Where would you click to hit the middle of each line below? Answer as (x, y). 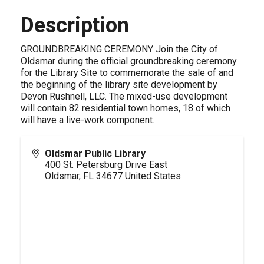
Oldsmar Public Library (95, 154)
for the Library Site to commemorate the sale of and (127, 73)
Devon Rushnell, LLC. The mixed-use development (124, 96)
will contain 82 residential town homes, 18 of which (126, 108)
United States (153, 176)
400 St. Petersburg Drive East (106, 165)
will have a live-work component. (88, 120)
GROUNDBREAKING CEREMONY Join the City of (119, 49)
